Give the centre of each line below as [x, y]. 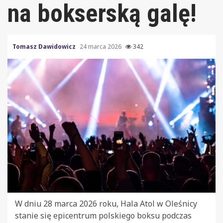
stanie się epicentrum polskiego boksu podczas [103, 215]
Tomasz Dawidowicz [45, 46]
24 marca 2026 [101, 46]
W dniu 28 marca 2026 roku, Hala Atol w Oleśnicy [106, 203]
